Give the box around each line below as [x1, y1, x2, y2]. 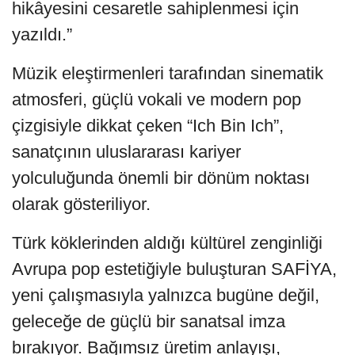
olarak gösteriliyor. [12, 193, 151, 214]
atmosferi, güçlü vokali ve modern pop [12, 89, 301, 109]
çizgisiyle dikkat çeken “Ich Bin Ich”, [12, 115, 284, 136]
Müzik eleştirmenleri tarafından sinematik [12, 63, 323, 83]
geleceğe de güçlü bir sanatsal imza [12, 311, 285, 331]
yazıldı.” [12, 24, 72, 44]
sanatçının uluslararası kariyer [12, 141, 241, 162]
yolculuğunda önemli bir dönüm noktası [12, 167, 310, 188]
